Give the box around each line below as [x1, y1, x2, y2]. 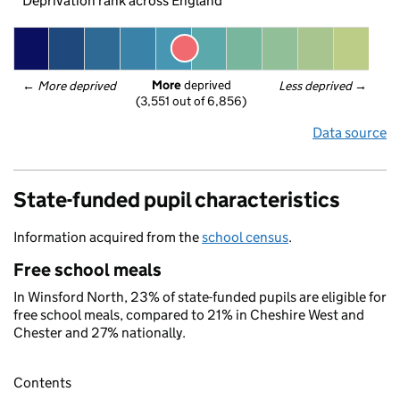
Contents [13, 374, 71, 392]
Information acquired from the [13, 229, 202, 246]
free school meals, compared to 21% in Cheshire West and [13, 306, 364, 323]
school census [202, 229, 288, 246]
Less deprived [279, 78, 354, 94]
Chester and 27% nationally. [13, 324, 186, 341]
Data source [312, 124, 387, 141]
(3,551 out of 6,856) [136, 93, 246, 110]
